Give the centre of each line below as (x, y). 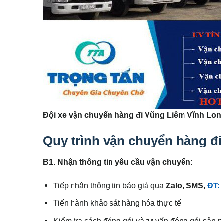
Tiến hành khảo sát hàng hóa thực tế (117, 203)
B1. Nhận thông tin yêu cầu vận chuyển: (118, 162)
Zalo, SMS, (187, 185)
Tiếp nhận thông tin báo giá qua (110, 185)
